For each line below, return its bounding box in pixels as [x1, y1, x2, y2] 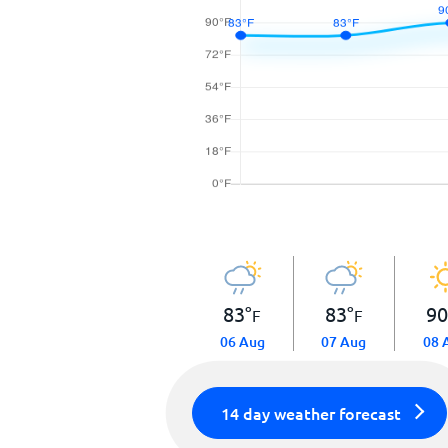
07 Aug [321, 332, 367, 351]
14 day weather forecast [221, 402, 401, 424]
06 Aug [219, 332, 265, 351]
